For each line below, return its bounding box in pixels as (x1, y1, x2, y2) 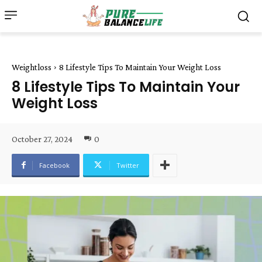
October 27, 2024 (12, 134, 73, 144)
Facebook (39, 160, 70, 170)
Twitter (116, 160, 139, 170)
